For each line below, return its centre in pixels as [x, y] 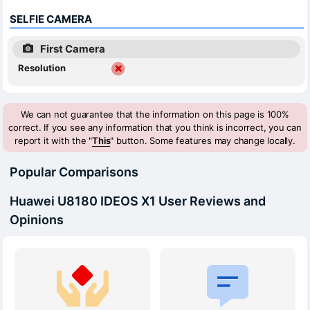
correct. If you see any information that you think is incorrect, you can [155, 127]
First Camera [73, 48]
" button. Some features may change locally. [203, 140]
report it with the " [54, 140]
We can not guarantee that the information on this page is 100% [155, 114]
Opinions [37, 219]
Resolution [42, 67]
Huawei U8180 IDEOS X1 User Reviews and [138, 201]
